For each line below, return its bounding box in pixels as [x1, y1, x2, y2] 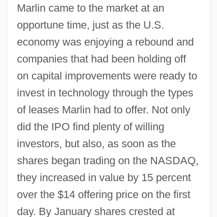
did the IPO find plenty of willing [16, 120, 164, 133]
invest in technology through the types [16, 86, 193, 99]
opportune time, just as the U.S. [16, 18, 164, 31]
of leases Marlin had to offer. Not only [16, 103, 190, 116]
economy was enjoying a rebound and [16, 35, 194, 48]
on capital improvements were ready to [16, 69, 197, 82]
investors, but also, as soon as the [16, 137, 176, 150]
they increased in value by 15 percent [16, 171, 191, 184]
